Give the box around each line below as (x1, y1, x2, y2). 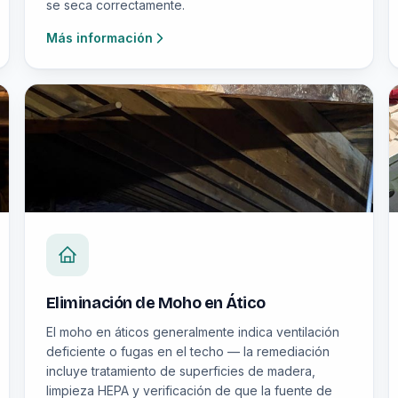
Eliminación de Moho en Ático (45, 293, 266, 313)
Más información (45, 30, 153, 45)
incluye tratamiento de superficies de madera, (45, 363, 315, 378)
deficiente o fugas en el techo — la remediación (45, 344, 330, 359)
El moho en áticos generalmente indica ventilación (45, 324, 339, 339)
